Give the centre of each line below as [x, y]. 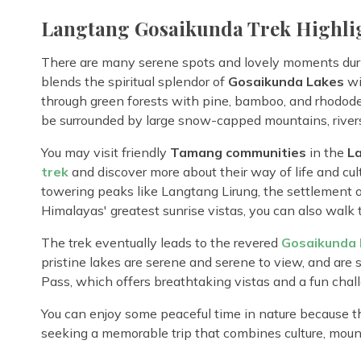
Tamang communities [238, 152]
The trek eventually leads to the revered [161, 242]
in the [327, 152]
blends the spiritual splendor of [135, 81]
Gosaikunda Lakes [286, 81]
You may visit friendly [106, 152]
